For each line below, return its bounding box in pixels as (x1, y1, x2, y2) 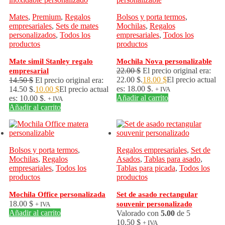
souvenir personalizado (116, 200, 192, 208)
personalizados (9, 31, 56, 39)
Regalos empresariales (116, 146, 187, 154)
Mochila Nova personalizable (116, 57, 212, 65)
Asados (116, 155, 140, 163)
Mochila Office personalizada (9, 190, 105, 198)
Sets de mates (56, 22, 98, 30)
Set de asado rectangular (116, 190, 198, 198)
